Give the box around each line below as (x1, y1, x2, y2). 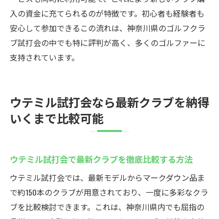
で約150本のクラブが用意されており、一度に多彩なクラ (10, 186, 208, 198)
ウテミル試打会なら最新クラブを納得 (10, 93, 209, 110)
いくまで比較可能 (10, 109, 104, 127)
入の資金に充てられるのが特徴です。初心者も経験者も (10, 7, 204, 19)
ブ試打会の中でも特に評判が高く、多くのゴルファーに (10, 37, 205, 48)
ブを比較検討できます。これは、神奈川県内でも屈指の (10, 201, 204, 213)
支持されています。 (10, 51, 79, 63)
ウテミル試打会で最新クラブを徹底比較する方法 (10, 153, 193, 165)
